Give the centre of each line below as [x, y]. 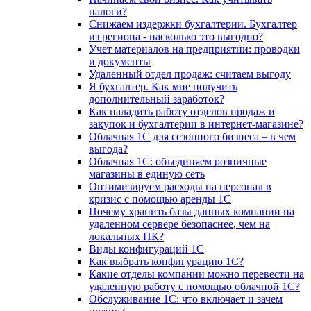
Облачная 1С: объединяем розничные [178, 162]
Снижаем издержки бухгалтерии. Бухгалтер [193, 24]
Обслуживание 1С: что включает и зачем [186, 299]
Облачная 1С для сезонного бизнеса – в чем [192, 137]
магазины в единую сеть [147, 174]
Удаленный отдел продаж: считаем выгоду [190, 74]
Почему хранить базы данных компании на [192, 212]
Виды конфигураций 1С [146, 249]
